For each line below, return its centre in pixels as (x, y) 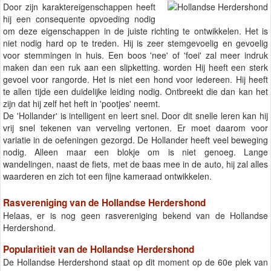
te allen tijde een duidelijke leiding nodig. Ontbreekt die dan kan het (135, 92)
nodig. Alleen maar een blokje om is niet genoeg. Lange (135, 152)
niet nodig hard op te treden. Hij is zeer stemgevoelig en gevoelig (135, 43)
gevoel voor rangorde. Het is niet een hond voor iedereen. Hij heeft (135, 80)
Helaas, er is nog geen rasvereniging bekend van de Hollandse (135, 215)
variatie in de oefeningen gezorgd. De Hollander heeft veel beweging (135, 140)
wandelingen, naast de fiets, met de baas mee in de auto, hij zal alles (135, 164)
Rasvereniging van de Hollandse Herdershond (104, 202)
